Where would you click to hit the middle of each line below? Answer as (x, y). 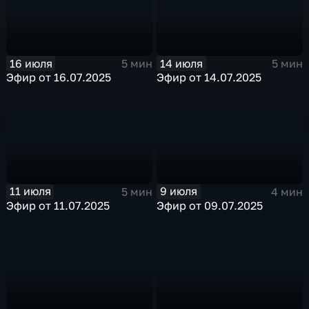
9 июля (179, 191)
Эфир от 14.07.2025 (209, 78)
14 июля (182, 63)
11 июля (30, 191)
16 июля (31, 63)
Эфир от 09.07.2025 (210, 205)
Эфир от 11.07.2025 (58, 205)
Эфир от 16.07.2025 (59, 78)
